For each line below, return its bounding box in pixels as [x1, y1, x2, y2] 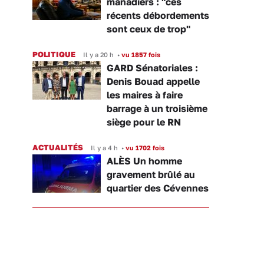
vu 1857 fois [120, 50, 160, 58]
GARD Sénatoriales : [107, 61, 198, 74]
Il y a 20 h [83, 50, 114, 58]
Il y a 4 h [91, 143, 118, 151]
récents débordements [107, 9, 209, 21]
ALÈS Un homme [107, 154, 182, 167]
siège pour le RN [107, 115, 181, 128]
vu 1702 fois [124, 143, 164, 151]
